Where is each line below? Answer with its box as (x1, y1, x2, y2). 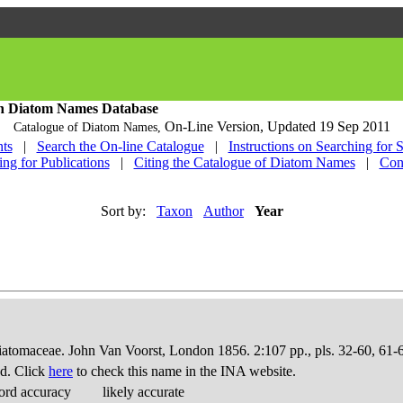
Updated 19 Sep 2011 (266, 119, 390, 134)
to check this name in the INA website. (73, 363, 296, 379)
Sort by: (101, 203, 146, 219)
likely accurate (103, 384, 184, 399)
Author (203, 203, 244, 219)
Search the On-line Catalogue (36, 139, 204, 154)
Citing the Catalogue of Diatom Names (133, 155, 355, 170)
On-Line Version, (164, 119, 267, 134)
